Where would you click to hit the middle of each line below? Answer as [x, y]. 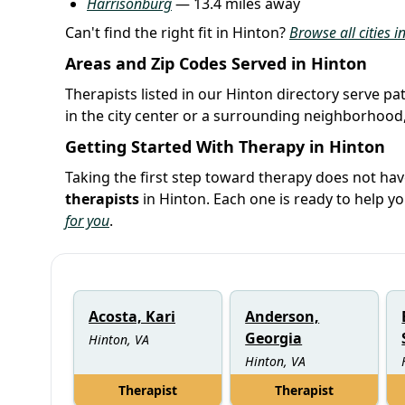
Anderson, [283, 316]
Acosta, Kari [132, 316]
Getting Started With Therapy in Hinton [225, 146]
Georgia [274, 338]
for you [87, 220]
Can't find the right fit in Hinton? [177, 32]
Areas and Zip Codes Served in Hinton [216, 63]
